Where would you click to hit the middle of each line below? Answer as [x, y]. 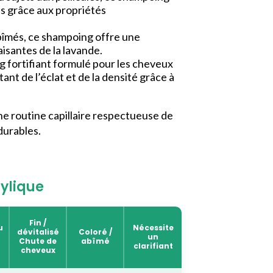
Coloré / [95, 232]
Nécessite [153, 228]
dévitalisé [38, 232]
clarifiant [153, 246]
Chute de [38, 241]
